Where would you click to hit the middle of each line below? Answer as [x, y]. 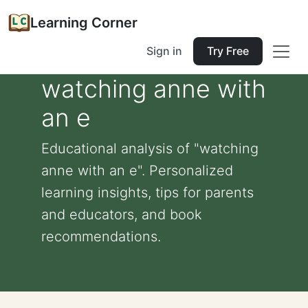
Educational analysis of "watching [150, 148]
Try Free [228, 51]
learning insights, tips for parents [147, 192]
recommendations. [101, 236]
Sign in [164, 51]
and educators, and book [122, 214]
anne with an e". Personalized [137, 170]
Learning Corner [84, 23]
